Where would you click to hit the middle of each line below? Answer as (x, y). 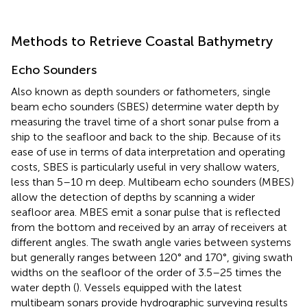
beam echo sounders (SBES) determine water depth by (145, 106)
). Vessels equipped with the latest (159, 287)
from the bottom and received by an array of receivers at (149, 227)
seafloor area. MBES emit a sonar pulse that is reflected (146, 212)
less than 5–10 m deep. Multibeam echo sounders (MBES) (152, 182)
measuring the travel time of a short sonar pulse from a (145, 121)
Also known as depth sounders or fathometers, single (141, 91)
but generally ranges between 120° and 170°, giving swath (152, 257)
